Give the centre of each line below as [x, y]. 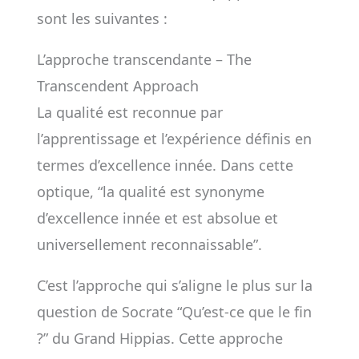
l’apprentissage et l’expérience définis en [174, 139]
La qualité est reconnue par [129, 112]
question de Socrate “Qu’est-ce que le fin [174, 312]
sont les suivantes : [102, 18]
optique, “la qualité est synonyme [150, 192]
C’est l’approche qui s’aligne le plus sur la [174, 285]
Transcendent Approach [117, 86]
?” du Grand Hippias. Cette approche [159, 338]
